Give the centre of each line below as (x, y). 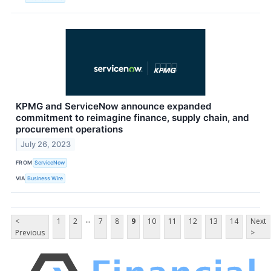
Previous (30, 233)
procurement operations (69, 129)
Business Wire (45, 178)
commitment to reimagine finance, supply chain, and (132, 117)
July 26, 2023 (46, 145)
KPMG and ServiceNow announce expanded (114, 106)
